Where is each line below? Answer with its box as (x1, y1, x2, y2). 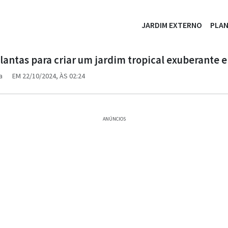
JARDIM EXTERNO (141, 19, 202, 30)
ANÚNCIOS (102, 116, 126, 122)
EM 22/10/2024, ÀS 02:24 (12, 71, 85, 80)
